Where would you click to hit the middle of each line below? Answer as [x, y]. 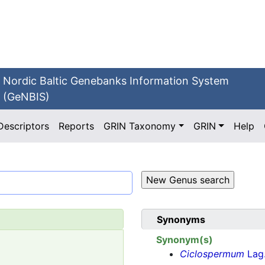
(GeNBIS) [27, 97]
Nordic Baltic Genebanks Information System [116, 81]
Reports [77, 126]
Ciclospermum [212, 254]
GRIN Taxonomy [140, 126]
